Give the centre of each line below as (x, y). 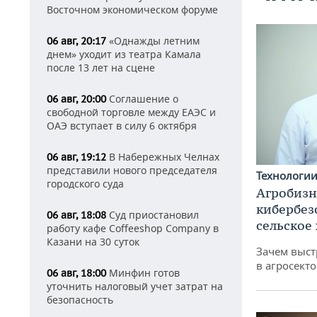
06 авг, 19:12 (76, 157)
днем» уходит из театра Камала (124, 54)
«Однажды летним (153, 41)
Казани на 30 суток (93, 242)
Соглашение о (142, 99)
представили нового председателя (132, 170)
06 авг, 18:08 (76, 215)
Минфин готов (143, 273)
